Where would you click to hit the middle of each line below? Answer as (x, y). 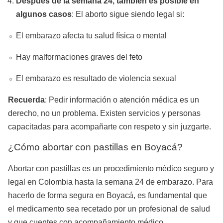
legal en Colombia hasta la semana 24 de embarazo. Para (111, 182)
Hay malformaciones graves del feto (79, 57)
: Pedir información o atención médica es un (122, 100)
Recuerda (26, 100)
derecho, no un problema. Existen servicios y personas (104, 113)
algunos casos (44, 14)
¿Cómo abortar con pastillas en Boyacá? (95, 147)
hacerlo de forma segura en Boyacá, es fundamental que (108, 195)
